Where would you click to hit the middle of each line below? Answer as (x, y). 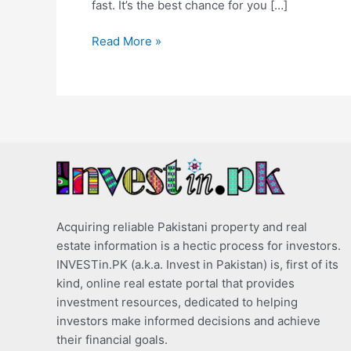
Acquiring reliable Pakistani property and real (182, 226)
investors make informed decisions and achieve (188, 320)
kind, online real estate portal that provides (175, 283)
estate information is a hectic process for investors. (199, 245)
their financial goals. (112, 339)
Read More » (127, 41)
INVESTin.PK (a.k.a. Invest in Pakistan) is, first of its (197, 264)
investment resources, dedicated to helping (177, 302)
